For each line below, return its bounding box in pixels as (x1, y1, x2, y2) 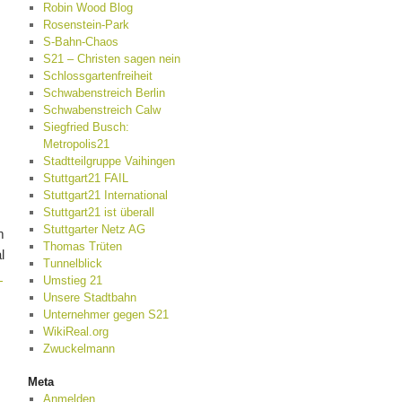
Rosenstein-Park (42, 18, 129, 31)
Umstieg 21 (42, 274, 102, 287)
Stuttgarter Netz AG (42, 223, 145, 236)
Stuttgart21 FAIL (42, 171, 128, 185)
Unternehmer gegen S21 (42, 308, 169, 321)
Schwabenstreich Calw (42, 103, 161, 117)
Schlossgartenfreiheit (42, 69, 153, 83)
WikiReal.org (42, 325, 109, 338)
